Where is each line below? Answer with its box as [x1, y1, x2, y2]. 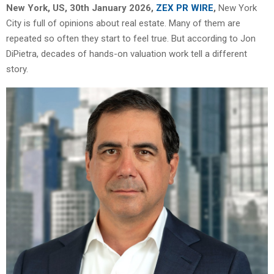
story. [6, 63, 28, 75]
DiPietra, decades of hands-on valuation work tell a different [6, 48, 247, 59]
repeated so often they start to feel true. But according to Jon [6, 32, 256, 44]
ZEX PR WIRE [156, 2, 213, 13]
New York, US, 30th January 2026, [6, 2, 156, 13]
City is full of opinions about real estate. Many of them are [6, 17, 240, 29]
